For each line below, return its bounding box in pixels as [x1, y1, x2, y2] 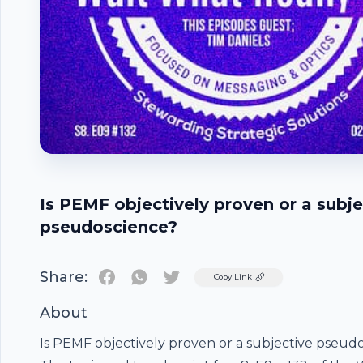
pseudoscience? [40, 217, 177, 237]
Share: [40, 268, 88, 286]
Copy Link [214, 272, 252, 281]
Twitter [171, 268, 218, 284]
